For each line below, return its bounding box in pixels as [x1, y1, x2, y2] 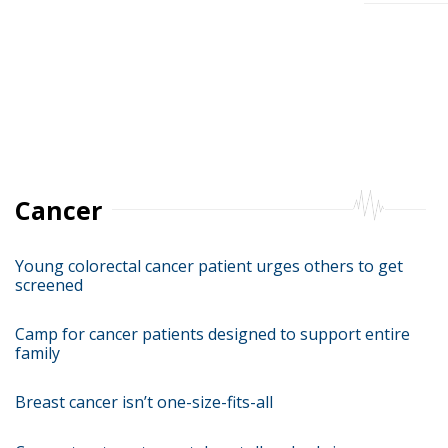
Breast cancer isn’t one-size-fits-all [15, 391, 273, 413]
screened [15, 274, 83, 296]
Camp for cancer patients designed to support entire [15, 323, 410, 345]
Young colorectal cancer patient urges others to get [15, 255, 403, 277]
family [15, 342, 60, 364]
